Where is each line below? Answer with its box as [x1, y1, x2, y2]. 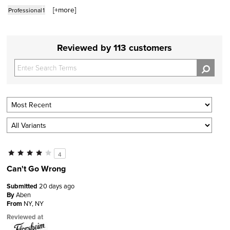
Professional [8, 5, 42, 14]
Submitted [7, 181, 39, 191]
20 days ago [39, 181, 74, 191]
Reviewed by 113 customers [57, 41, 172, 55]
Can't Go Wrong [7, 163, 66, 175]
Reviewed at [7, 212, 43, 222]
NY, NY [24, 199, 44, 208]
